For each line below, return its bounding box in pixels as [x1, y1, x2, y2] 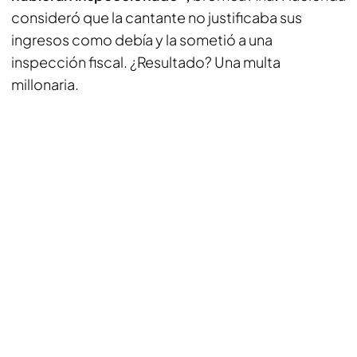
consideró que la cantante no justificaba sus [11, 8, 302, 26]
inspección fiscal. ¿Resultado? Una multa [11, 53, 280, 71]
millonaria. [11, 75, 79, 93]
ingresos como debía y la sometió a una [11, 30, 273, 49]
